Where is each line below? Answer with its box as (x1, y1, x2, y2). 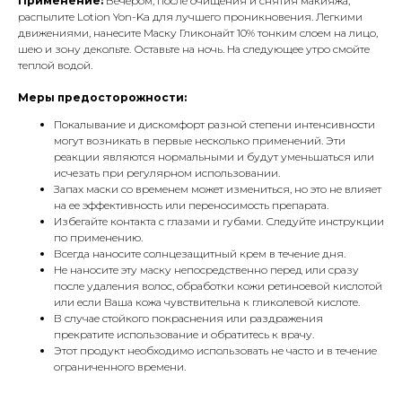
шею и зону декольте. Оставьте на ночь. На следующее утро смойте (18, 42, 370, 57)
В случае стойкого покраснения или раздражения (54, 311, 323, 326)
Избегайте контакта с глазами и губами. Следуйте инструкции (54, 214, 384, 229)
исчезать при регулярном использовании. (54, 166, 280, 180)
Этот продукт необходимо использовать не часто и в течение (54, 344, 377, 358)
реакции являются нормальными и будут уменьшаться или (54, 150, 374, 164)
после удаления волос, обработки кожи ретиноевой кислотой (54, 279, 382, 293)
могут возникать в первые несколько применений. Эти (54, 134, 345, 148)
